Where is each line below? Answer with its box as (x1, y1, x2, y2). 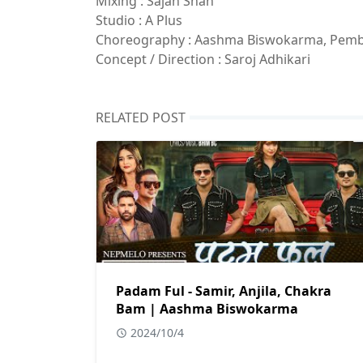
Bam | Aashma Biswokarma (116, 300, 298, 318)
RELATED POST (96, 108, 186, 126)
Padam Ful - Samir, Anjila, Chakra (116, 282, 331, 300)
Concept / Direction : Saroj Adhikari (96, 49, 310, 68)
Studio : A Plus (96, 11, 182, 29)
